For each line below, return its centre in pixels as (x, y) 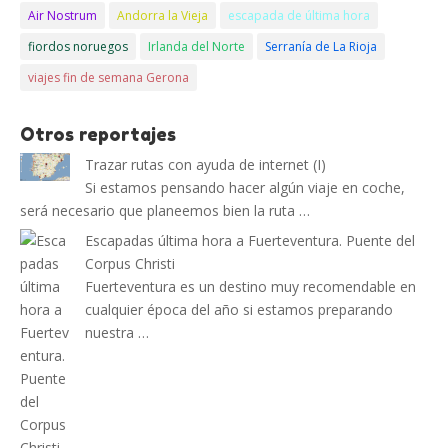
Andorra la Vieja (162, 16)
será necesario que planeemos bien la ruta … (165, 211)
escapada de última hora (299, 16)
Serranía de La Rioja (321, 47)
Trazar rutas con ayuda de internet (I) (205, 165)
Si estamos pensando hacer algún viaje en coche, (245, 188)
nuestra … (117, 333)
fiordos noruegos (78, 47)
